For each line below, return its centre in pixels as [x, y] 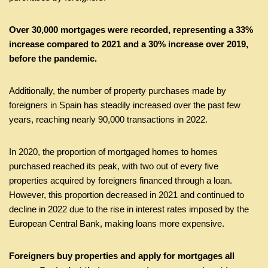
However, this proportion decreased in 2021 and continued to [127, 194]
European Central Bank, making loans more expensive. [117, 223]
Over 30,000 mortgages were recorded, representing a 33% [131, 29]
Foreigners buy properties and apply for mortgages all [122, 255]
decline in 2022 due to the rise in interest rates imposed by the [129, 209]
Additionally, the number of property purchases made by [118, 90]
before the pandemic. [53, 58]
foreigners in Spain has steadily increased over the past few [125, 105]
